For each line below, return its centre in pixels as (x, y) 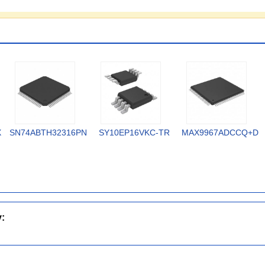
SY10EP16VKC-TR (134, 132)
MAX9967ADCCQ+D (220, 132)
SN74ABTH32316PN (48, 132)
